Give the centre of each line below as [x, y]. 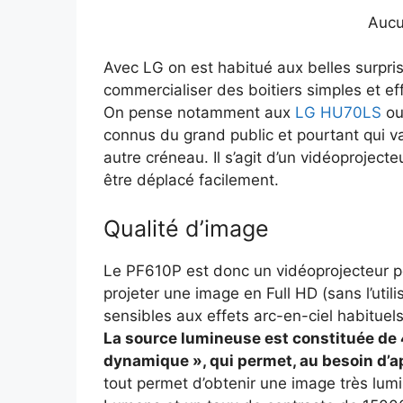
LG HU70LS [338, 113]
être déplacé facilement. [191, 180]
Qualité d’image [186, 228]
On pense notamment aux [199, 113]
